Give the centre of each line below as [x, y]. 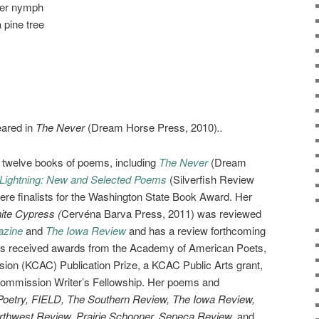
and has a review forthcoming [197, 230]
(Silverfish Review [212, 179]
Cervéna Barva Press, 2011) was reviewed [161, 213]
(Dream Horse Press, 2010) [152, 127]
